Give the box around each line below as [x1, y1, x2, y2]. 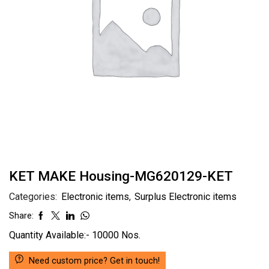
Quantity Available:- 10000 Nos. [9, 229, 141, 241]
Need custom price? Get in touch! [29, 255, 160, 265]
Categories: [9, 190, 59, 202]
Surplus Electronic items [134, 190, 237, 202]
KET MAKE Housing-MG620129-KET [9, 168, 233, 184]
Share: [9, 210, 34, 220]
